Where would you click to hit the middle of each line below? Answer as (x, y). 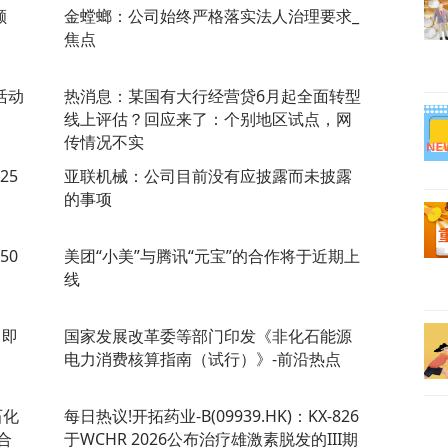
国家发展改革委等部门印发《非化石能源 (208, 335)
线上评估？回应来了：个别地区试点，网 (208, 118)
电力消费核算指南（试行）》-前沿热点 (202, 358)
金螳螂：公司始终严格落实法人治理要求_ (211, 15)
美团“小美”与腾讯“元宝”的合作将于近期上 (212, 255)
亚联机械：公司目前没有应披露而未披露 (208, 175)
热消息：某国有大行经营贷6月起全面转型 (212, 95)
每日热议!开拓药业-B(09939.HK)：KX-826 (211, 415)
